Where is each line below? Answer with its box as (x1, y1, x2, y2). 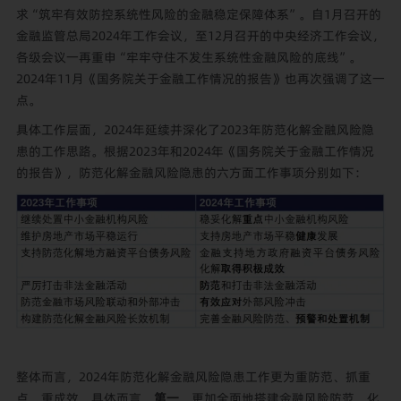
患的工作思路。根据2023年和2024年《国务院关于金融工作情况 (15, 141, 374, 160)
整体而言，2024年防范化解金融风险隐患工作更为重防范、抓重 (15, 368, 371, 387)
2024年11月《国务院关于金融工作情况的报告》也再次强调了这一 (15, 70, 385, 89)
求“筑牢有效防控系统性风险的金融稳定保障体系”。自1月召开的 (15, 5, 381, 24)
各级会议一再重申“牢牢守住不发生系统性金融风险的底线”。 (15, 48, 362, 67)
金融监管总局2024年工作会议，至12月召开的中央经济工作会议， (15, 27, 385, 46)
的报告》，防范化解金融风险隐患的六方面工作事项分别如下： (15, 163, 367, 182)
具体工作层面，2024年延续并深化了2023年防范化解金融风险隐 (15, 120, 374, 139)
